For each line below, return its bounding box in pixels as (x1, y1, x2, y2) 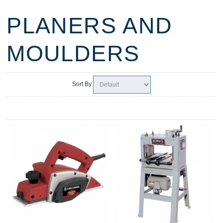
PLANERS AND (6, 12, 173, 38)
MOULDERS (6, 40, 140, 66)
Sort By (72, 80, 92, 88)
